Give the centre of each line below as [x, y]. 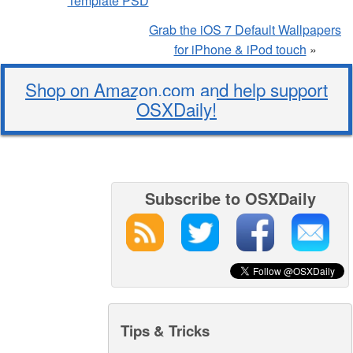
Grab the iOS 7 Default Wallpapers [245, 30]
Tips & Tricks [165, 331]
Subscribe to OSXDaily [230, 199]
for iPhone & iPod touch [240, 50]
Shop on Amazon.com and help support [176, 89]
